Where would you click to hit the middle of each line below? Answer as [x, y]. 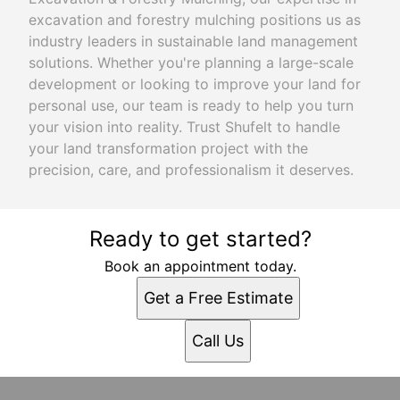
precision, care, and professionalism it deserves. [191, 169]
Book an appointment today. [200, 266]
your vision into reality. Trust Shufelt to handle [184, 126]
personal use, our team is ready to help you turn [191, 105]
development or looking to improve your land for [195, 83]
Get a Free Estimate [218, 297]
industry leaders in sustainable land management [193, 41]
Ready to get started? [200, 238]
